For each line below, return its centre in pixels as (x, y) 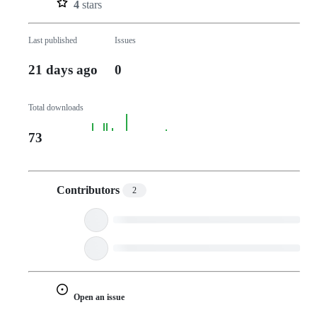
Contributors (88, 190)
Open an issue (99, 297)
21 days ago (63, 70)
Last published (53, 40)
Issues (125, 40)
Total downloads (56, 108)
